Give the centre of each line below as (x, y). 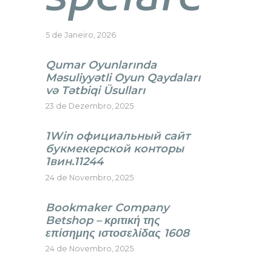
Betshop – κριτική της (103, 220)
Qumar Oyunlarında (101, 65)
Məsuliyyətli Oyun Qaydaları (123, 77)
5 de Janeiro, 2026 (80, 35)
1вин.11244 (74, 162)
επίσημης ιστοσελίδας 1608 (117, 233)
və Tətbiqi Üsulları (95, 90)
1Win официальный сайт (117, 136)
